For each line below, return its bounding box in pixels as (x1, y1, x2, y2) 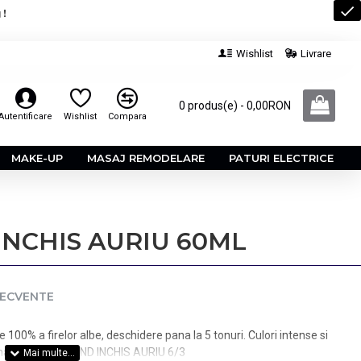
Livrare (301, 47, 331, 60)
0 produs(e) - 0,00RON (179, 98, 291, 112)
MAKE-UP (11, 151, 63, 164)
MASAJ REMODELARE (87, 151, 205, 164)
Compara (108, 111, 147, 122)
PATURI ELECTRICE (229, 151, 334, 164)
